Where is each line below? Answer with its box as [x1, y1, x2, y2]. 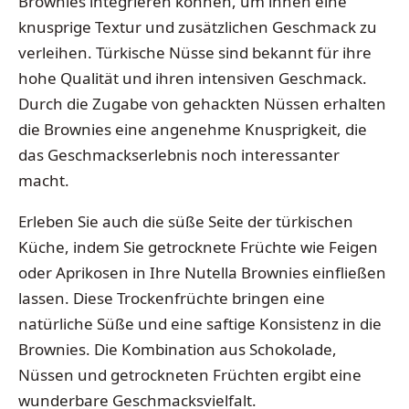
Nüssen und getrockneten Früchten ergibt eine [18, 364, 362, 386]
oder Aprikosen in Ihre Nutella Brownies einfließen [18, 262, 386, 284]
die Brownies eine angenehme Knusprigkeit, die [18, 118, 367, 140]
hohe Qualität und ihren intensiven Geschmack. [18, 67, 367, 89]
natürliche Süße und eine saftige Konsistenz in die [18, 313, 382, 335]
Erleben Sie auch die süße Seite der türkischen [18, 211, 353, 233]
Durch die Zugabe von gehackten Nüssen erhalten [18, 92, 386, 114]
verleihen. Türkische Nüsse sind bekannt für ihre [18, 41, 372, 63]
